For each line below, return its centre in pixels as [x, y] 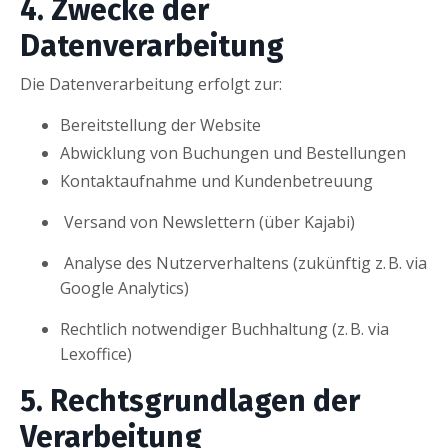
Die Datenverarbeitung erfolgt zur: [151, 83]
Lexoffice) [96, 353]
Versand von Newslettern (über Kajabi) [209, 221]
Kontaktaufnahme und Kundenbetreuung [216, 180]
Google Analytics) [124, 287]
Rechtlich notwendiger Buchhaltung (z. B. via [224, 328]
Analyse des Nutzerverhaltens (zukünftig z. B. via [245, 262]
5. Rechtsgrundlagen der [190, 400]
